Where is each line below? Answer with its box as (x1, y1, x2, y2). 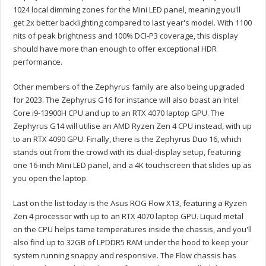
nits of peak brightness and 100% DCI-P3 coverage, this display (13, 30, 239, 42)
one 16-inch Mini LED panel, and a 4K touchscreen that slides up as (13, 160, 252, 171)
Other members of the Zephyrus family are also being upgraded (13, 81, 245, 93)
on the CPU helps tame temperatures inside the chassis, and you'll (13, 224, 252, 235)
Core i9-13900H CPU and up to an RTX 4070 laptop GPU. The (13, 107, 225, 119)
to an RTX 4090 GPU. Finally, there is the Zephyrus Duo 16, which (13, 134, 242, 145)
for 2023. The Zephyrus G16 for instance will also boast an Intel (13, 94, 239, 106)
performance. (13, 56, 63, 68)
